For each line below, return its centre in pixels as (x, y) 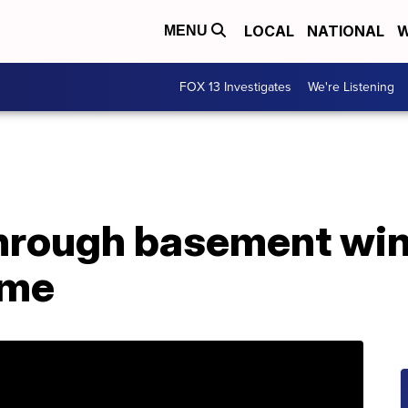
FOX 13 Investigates (235, 87)
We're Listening (351, 87)
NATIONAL (346, 31)
